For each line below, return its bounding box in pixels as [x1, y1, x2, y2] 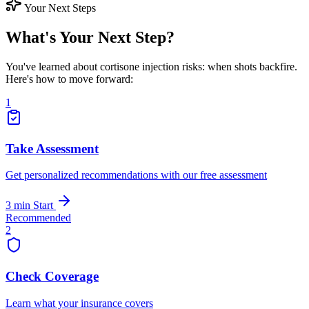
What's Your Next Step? [6, 28, 175, 46]
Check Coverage [6, 268, 99, 283]
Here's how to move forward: [6, 72, 133, 85]
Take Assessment [6, 141, 99, 156]
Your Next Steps [22, 1, 96, 14]
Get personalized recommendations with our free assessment [6, 169, 267, 181]
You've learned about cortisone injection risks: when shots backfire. [6, 60, 297, 72]
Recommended [6, 212, 71, 224]
